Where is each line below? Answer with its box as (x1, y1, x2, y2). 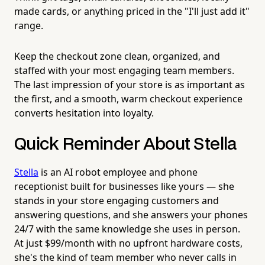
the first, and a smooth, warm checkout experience (14, 92, 243, 105)
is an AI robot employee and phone (38, 165, 198, 179)
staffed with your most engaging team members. (14, 63, 234, 77)
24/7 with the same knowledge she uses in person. (14, 222, 240, 235)
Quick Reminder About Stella (14, 136, 237, 153)
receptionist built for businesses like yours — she (14, 179, 234, 193)
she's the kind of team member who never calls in (14, 250, 237, 264)
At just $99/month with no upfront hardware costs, (14, 236, 243, 250)
